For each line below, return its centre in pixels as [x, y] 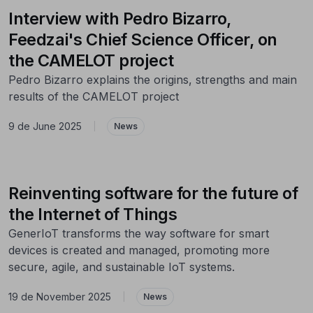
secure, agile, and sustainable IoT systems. [122, 267]
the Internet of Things [93, 214]
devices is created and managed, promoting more [139, 250]
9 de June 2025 [45, 126]
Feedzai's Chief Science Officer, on [143, 39]
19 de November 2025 [60, 297]
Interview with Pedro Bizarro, [120, 18]
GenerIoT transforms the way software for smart [139, 233]
